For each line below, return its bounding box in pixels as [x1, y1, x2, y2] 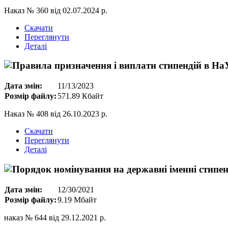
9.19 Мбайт [58, 195, 97, 204]
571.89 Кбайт [58, 92, 103, 101]
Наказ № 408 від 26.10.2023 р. [4, 109, 107, 119]
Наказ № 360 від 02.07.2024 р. [4, 6, 107, 15]
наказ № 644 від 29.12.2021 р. [4, 213, 106, 222]
